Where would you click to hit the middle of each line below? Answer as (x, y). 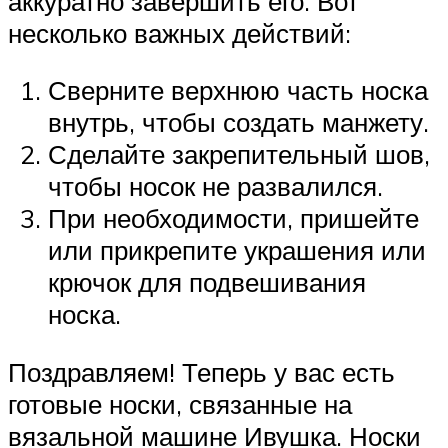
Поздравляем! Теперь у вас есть (201, 371)
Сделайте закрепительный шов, (239, 154)
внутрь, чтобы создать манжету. (238, 122)
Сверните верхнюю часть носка (238, 90)
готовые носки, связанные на (180, 403)
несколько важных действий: (179, 32)
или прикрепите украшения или (237, 250)
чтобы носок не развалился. (215, 186)
